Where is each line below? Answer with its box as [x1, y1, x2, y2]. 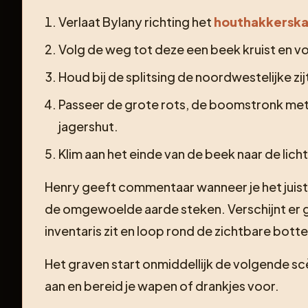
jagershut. [58, 118, 118, 134]
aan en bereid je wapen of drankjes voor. [45, 277, 279, 294]
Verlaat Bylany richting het [58, 13, 214, 30]
